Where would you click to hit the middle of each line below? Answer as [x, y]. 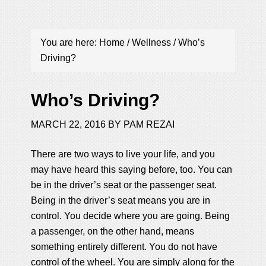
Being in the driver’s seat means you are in [121, 200]
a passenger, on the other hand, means [113, 231]
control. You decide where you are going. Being [131, 216]
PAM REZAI [149, 124]
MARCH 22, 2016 [69, 124]
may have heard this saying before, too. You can [132, 169]
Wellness [152, 42]
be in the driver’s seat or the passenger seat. [124, 185]
